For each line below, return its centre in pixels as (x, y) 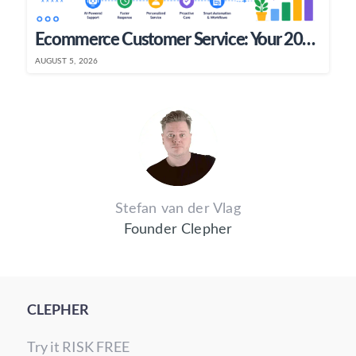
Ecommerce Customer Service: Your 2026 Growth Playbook (309, 40)
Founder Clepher (178, 230)
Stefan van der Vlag (178, 209)
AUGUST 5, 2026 (66, 62)
